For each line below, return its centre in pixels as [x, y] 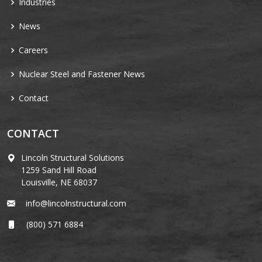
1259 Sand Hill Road [59, 170]
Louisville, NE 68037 [59, 182]
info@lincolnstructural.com [74, 204]
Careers [33, 50]
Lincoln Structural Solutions [73, 158]
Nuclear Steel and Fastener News [82, 74]
